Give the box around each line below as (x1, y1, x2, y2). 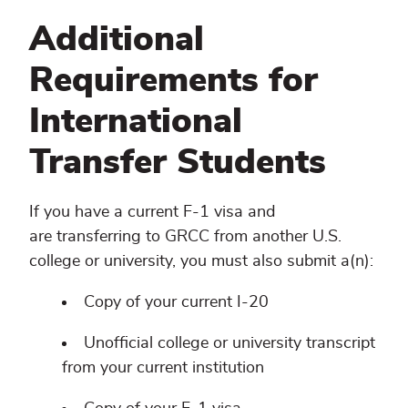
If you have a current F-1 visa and (29, 203, 275, 220)
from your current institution (62, 359, 264, 376)
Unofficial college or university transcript (84, 334, 375, 352)
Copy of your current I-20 (84, 293, 269, 311)
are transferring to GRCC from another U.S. (29, 228, 342, 245)
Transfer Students (29, 145, 326, 180)
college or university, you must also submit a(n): (29, 252, 373, 270)
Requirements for (29, 63, 318, 98)
